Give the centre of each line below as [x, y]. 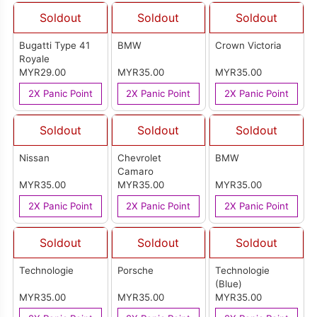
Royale [35, 59]
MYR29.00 [43, 73]
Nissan [35, 158]
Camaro [135, 172]
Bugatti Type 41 [55, 46]
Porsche [135, 271]
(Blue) [229, 284]
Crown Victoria [249, 46]
